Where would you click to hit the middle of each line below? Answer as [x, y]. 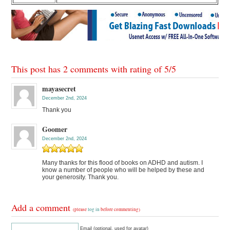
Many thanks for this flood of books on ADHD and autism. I [123, 162]
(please [81, 209]
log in [94, 209]
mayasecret [59, 88]
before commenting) [120, 209]
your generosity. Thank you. [81, 177]
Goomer [55, 129]
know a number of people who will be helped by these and [123, 170]
